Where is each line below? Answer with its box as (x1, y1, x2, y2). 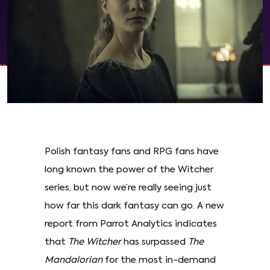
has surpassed (121, 237, 188, 246)
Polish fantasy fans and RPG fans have (45, 146, 219, 156)
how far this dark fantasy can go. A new (45, 201, 224, 210)
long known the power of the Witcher (45, 165, 213, 174)
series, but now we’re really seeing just (45, 183, 212, 192)
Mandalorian (45, 255, 102, 265)
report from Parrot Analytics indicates (45, 219, 217, 228)
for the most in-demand (102, 255, 216, 265)
